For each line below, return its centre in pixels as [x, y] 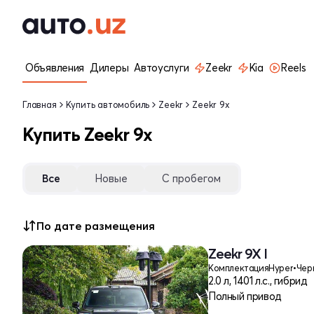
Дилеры [109, 68]
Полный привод [245, 296]
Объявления [55, 68]
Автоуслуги [162, 68]
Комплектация [239, 268]
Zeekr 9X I [238, 253]
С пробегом [191, 178]
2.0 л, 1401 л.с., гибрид [258, 281]
